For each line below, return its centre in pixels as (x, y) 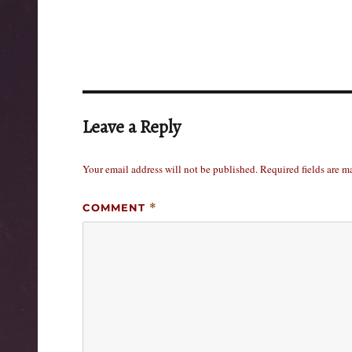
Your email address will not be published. (170, 169)
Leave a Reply (131, 126)
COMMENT (115, 207)
